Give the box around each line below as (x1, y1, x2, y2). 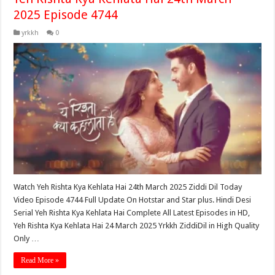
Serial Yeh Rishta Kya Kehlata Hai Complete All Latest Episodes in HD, (14, 208, 250, 218)
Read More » (21, 256, 60, 265)
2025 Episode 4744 (14, 7, 118, 22)
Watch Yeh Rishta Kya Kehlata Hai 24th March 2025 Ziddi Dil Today (14, 182, 242, 192)
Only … (14, 234, 40, 244)
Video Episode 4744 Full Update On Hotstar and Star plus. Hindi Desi (14, 195, 252, 205)
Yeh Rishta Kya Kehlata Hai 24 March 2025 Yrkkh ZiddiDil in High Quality (14, 221, 260, 231)
